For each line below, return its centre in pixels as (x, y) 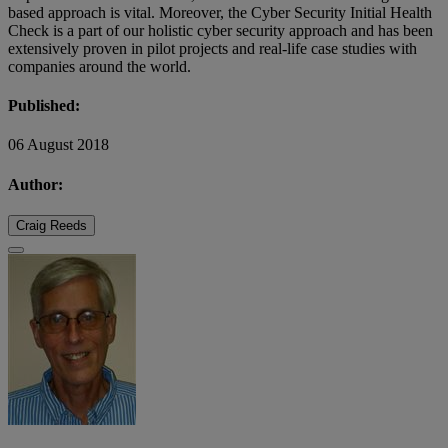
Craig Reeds (51, 225)
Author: (35, 184)
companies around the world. (99, 66)
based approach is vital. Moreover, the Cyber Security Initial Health (220, 12)
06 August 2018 (58, 145)
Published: (44, 106)
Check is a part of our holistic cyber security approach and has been (220, 30)
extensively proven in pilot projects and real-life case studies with (212, 48)
